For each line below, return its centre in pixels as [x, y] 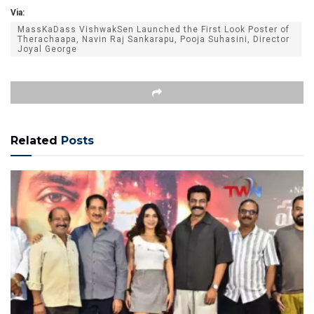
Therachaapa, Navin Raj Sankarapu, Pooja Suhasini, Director [153, 39]
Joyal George [47, 49]
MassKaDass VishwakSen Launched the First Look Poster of [153, 29]
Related [34, 140]
